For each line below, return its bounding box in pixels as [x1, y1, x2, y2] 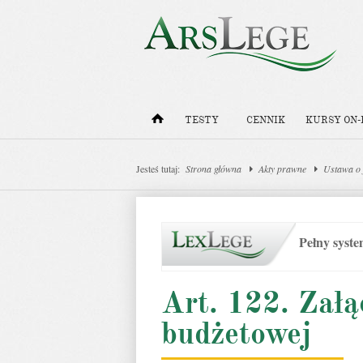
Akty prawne [258, 162, 306, 175]
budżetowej [161, 314, 311, 352]
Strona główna [186, 162, 241, 175]
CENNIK [246, 114, 285, 126]
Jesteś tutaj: [136, 162, 180, 175]
